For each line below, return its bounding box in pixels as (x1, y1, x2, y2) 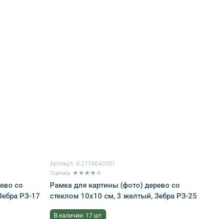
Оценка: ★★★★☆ (49, 170, 102, 176)
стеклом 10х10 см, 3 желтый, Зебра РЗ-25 (49, 192, 197, 200)
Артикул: (49, 160, 76, 167)
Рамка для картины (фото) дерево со (49, 181, 180, 190)
